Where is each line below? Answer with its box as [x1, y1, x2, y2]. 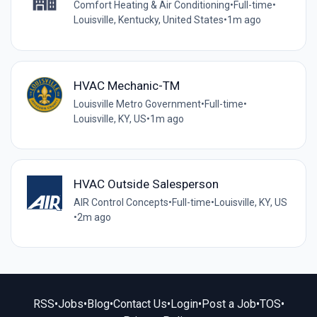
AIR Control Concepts [73, 196, 168, 208]
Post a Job [201, 296, 256, 311]
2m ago [76, 211, 111, 223]
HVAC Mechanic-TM [73, 78, 180, 93]
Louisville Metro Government [73, 98, 201, 110]
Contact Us [113, 296, 167, 311]
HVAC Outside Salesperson [73, 176, 219, 191]
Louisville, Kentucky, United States [73, 14, 224, 26]
